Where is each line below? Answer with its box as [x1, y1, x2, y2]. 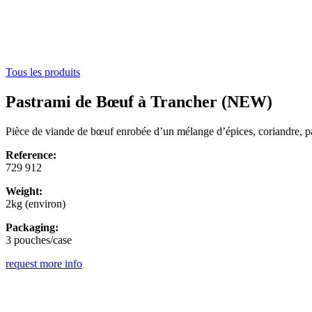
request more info [6, 257, 82, 270]
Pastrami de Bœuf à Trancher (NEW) [6, 92, 272, 111]
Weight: [6, 185, 42, 197]
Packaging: [6, 221, 58, 233]
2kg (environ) [6, 197, 65, 210]
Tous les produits [6, 66, 80, 78]
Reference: [6, 148, 56, 161]
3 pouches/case [6, 233, 72, 246]
